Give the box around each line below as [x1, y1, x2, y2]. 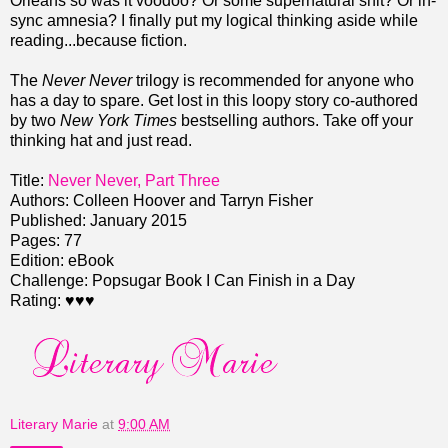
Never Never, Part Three [48, 171, 220, 189]
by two [10, 111, 60, 129]
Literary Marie [10, 415, 98, 432]
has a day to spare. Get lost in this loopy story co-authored [10, 91, 418, 109]
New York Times [60, 111, 177, 129]
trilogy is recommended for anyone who [136, 71, 414, 89]
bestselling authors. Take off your [177, 111, 413, 129]
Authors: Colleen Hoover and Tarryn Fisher [10, 191, 313, 209]
